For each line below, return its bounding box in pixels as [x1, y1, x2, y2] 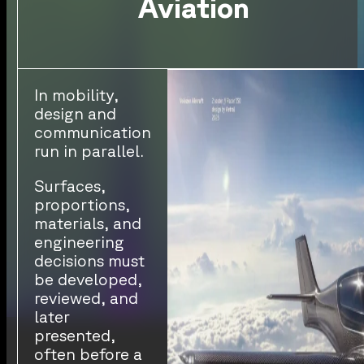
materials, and [33, 214, 141, 232]
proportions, [33, 195, 130, 214]
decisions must [33, 251, 145, 270]
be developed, [33, 270, 142, 288]
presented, [33, 326, 115, 344]
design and [33, 104, 116, 123]
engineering [33, 232, 124, 251]
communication [33, 123, 151, 141]
